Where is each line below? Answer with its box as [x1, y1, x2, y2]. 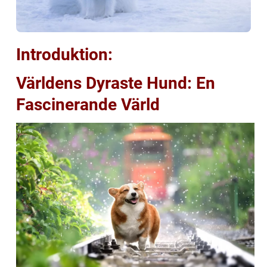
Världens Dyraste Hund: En [16, 73, 215, 93]
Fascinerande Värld [16, 94, 160, 114]
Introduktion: [16, 44, 113, 64]
